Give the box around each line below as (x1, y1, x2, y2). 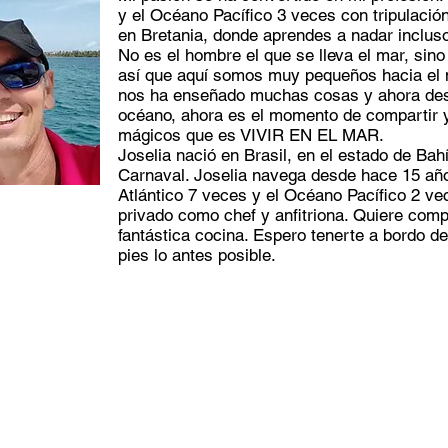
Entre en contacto (122, 362, 321, 391)
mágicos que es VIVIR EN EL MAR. (118, 125, 384, 145)
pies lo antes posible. (118, 245, 276, 265)
